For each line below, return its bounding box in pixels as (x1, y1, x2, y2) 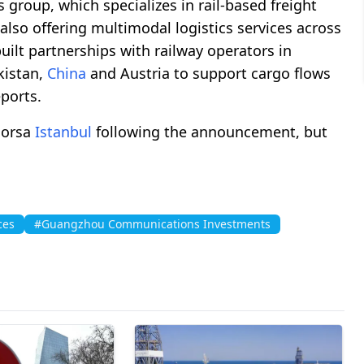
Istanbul (35, 121, 92, 141)
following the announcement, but (92, 121, 327, 141)
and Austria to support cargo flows (86, 63, 331, 83)
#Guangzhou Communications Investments (34, 215, 271, 232)
